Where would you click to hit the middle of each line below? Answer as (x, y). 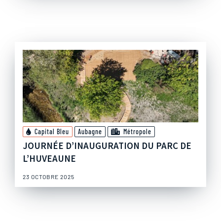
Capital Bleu (52, 132)
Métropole (137, 132)
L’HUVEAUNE (49, 159)
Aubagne (90, 132)
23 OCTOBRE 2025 (49, 177)
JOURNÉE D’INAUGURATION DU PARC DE (107, 146)
